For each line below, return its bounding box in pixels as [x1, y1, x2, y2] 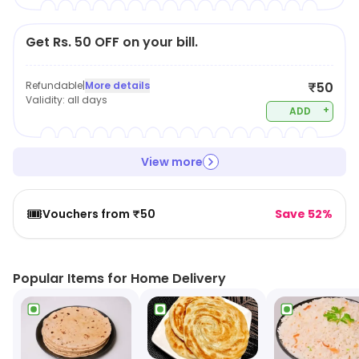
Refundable [26, 79, 83, 92]
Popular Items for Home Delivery [13, 269, 226, 288]
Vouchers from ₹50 [42, 206, 155, 222]
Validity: [26, 93, 67, 107]
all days [67, 93, 107, 107]
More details [85, 79, 150, 92]
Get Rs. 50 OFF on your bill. [26, 33, 198, 51]
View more [140, 154, 203, 170]
